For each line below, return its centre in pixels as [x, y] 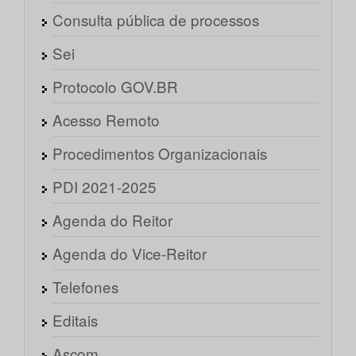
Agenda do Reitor [112, 220]
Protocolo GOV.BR [115, 87]
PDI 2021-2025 [104, 187]
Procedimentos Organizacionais [160, 153]
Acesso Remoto [106, 120]
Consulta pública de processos [156, 20]
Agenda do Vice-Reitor [130, 253]
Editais [75, 320]
